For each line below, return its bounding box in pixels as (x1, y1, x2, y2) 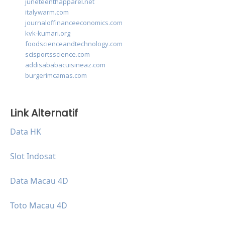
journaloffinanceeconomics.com (25, 18, 123, 28)
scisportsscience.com (25, 50, 90, 59)
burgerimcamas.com (25, 71, 87, 80)
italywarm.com (25, 8, 69, 17)
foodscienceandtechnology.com (25, 39, 123, 49)
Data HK (10, 126, 41, 138)
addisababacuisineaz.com (25, 60, 105, 70)
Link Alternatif (10, 106, 78, 121)
